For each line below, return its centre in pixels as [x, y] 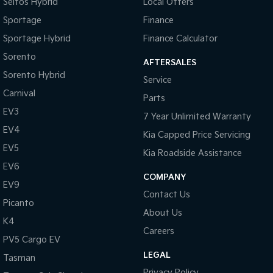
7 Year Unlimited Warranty [197, 117]
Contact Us [166, 195]
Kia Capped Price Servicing [197, 135]
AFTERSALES [169, 63]
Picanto [19, 204]
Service [157, 80]
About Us [162, 213]
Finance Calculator [180, 39]
